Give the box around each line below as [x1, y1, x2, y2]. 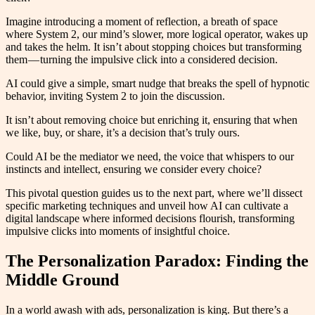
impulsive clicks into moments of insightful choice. [6, 225, 230, 238]
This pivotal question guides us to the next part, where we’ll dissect [6, 187, 302, 200]
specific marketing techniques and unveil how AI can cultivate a [6, 200, 288, 212]
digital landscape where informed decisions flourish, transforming [6, 212, 295, 225]
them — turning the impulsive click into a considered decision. [6, 53, 278, 66]
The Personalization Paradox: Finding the [6, 252, 309, 271]
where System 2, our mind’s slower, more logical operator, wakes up [6, 28, 308, 41]
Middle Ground [6, 271, 119, 290]
